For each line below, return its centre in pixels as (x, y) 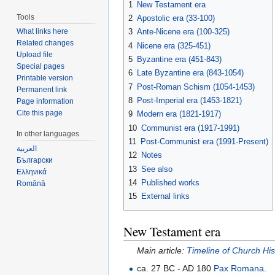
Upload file (35, 55)
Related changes (45, 43)
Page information (45, 102)
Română (31, 184)
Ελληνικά (32, 172)
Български (35, 161)
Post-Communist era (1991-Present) (204, 141)
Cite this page (40, 113)
